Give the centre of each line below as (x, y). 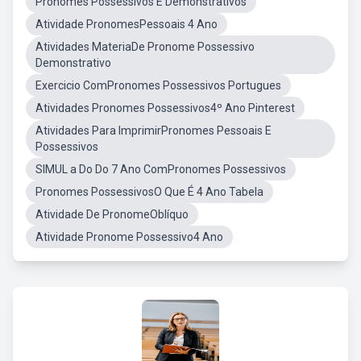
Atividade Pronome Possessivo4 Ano (129, 237)
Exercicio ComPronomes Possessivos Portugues (158, 85)
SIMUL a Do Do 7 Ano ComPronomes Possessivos (161, 169)
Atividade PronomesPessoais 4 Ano (127, 24)
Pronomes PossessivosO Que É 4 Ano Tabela (149, 192)
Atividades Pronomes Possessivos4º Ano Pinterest (165, 108)
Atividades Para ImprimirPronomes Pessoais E (154, 131)
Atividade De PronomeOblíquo (112, 214)
